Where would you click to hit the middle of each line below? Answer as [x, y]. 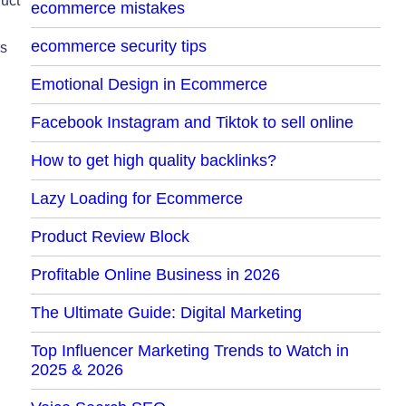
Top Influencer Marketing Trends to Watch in [189, 350]
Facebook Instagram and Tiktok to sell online [192, 122]
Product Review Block [110, 236]
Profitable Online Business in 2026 [155, 274]
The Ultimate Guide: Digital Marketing [166, 312]
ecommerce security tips [118, 46]
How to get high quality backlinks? [153, 160]
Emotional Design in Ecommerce [149, 84]
